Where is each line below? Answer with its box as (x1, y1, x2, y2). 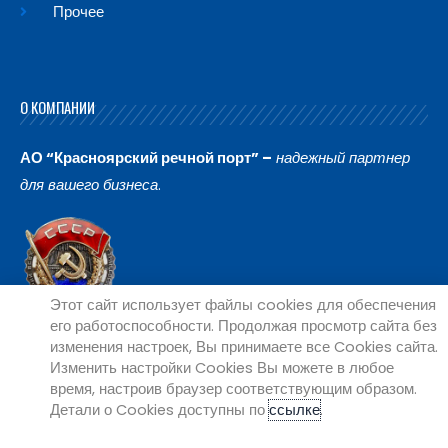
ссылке (269, 399, 320, 420)
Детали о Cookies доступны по (50, 399, 269, 420)
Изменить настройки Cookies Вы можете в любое (50, 357, 394, 378)
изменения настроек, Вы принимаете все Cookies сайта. (50, 336, 438, 357)
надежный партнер (276, 147, 410, 168)
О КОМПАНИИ (20, 96, 95, 118)
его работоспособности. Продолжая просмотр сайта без (50, 315, 437, 336)
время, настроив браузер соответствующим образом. (50, 378, 417, 399)
